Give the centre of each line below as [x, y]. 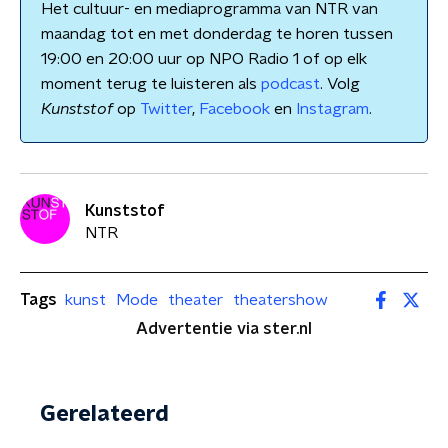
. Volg [340, 84]
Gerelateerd [104, 414]
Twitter [166, 109]
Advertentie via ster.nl [224, 329]
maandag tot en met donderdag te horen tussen [217, 34]
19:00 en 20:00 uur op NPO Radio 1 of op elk [204, 59]
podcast [290, 84]
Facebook [234, 109]
